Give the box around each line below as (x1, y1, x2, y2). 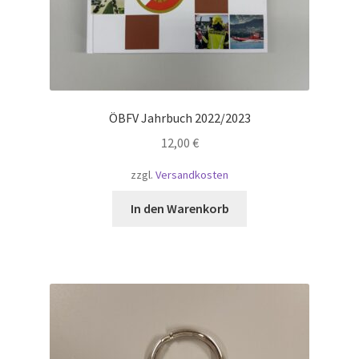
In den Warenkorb (130, 200, 229, 216)
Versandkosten (155, 167, 228, 183)
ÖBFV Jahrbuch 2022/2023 (108, 110, 251, 127)
